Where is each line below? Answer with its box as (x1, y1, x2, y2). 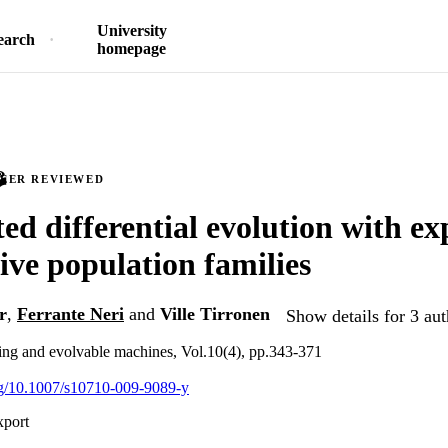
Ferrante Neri (17, 304, 124, 325)
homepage (97, 40, 166, 57)
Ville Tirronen (160, 304, 270, 325)
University (96, 22, 167, 39)
